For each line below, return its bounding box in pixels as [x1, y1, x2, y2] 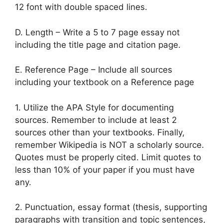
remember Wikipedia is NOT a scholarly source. [15, 139, 204, 150]
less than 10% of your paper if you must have [15, 164, 195, 175]
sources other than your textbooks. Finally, [15, 127, 185, 137]
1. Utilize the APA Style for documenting [15, 102, 174, 112]
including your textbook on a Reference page [15, 77, 194, 88]
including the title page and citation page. [15, 39, 181, 50]
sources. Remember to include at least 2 [15, 114, 177, 125]
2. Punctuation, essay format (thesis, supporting [15, 202, 207, 213]
